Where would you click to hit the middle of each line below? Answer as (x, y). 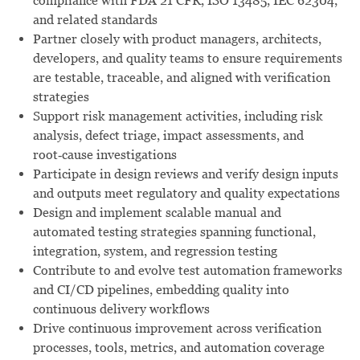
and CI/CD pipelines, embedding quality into (161, 289)
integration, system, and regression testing (155, 251)
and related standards (95, 19)
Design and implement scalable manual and (157, 212)
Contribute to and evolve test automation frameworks (187, 270)
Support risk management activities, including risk (178, 116)
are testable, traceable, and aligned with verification (181, 77)
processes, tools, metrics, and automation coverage (178, 347)
